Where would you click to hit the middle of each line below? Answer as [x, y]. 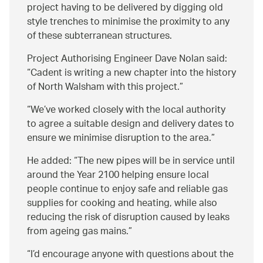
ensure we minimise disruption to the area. [119, 139]
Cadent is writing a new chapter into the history [133, 73]
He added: [50, 161]
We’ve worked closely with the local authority [128, 110]
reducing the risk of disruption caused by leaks [128, 218]
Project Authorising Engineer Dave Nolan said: [127, 59]
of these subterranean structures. [100, 36]
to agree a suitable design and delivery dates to [131, 124]
